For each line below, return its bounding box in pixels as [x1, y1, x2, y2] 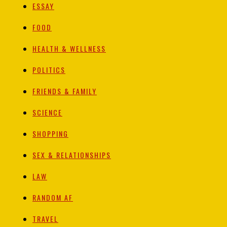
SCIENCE [32, 107, 62, 118]
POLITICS [32, 64, 65, 75]
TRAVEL [32, 213, 58, 224]
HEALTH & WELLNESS [32, 43, 106, 54]
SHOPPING [32, 128, 68, 139]
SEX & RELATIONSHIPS [32, 149, 111, 161]
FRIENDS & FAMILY [32, 86, 97, 97]
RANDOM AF [32, 192, 73, 203]
